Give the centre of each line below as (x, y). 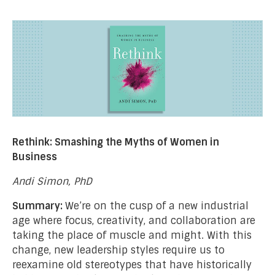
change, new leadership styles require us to (118, 250)
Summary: (39, 206)
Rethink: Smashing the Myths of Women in (116, 142)
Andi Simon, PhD (52, 181)
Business (35, 157)
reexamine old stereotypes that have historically (132, 265)
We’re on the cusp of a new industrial (157, 206)
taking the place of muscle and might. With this (132, 235)
